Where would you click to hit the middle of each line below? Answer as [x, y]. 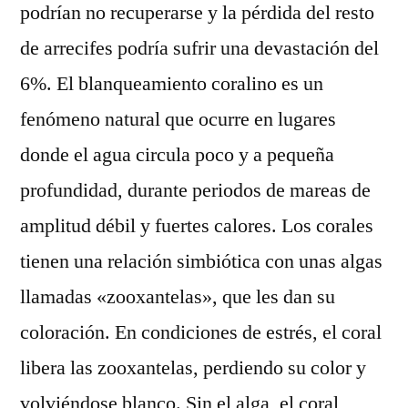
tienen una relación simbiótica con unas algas [201, 262]
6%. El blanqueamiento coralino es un [172, 84]
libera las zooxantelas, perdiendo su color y [193, 368]
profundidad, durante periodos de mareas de [195, 191]
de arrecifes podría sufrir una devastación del [199, 49]
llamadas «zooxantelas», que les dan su [178, 297]
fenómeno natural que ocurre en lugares [178, 120]
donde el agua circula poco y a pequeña [177, 155]
